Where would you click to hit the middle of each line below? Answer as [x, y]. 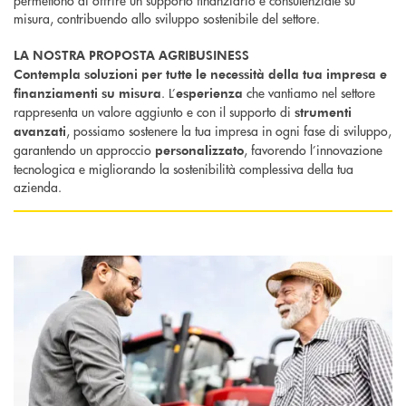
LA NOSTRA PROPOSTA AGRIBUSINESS [133, 55]
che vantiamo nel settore [309, 93]
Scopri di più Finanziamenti [88, 264]
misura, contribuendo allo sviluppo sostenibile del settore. [169, 19]
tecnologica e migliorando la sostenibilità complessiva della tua [184, 169]
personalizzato [199, 150]
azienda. [38, 187]
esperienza [209, 93]
